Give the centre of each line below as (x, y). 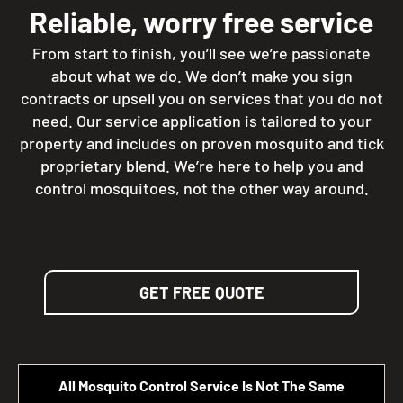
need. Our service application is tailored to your (201, 120)
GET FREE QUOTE (201, 292)
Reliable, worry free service (201, 21)
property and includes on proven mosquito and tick (201, 143)
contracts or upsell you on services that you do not (201, 98)
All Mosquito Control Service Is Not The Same (201, 385)
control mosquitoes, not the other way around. (201, 188)
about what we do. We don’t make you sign (201, 75)
